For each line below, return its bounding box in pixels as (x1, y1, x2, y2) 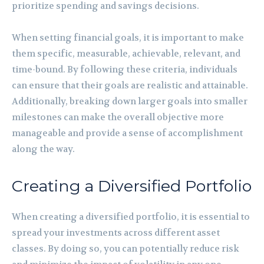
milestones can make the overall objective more (12, 111, 224, 123)
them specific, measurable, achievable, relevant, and (12, 47, 240, 60)
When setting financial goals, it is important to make (12, 31, 244, 44)
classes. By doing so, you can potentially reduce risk (12, 242, 239, 255)
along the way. (12, 143, 75, 155)
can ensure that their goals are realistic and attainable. (12, 79, 248, 91)
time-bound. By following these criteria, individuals (12, 63, 237, 75)
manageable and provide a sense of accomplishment (12, 127, 243, 139)
